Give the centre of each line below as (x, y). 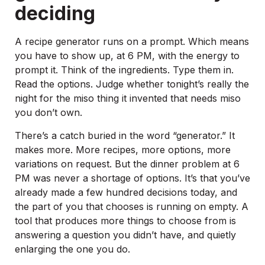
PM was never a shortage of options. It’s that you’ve (132, 178)
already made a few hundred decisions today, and (126, 192)
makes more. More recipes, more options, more (123, 149)
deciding (55, 14)
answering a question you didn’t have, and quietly (125, 235)
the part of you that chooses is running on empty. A (132, 206)
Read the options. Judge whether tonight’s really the (132, 84)
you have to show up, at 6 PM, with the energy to (127, 56)
